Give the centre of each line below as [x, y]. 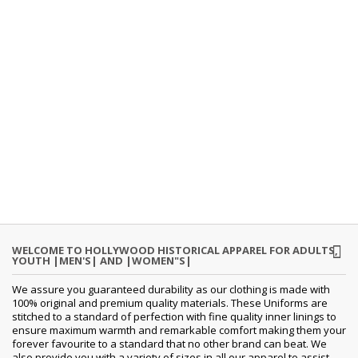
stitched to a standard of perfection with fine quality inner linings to [174, 316]
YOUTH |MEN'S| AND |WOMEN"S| [102, 260]
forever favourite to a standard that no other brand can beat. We [169, 343]
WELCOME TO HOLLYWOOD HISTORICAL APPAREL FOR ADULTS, [175, 250]
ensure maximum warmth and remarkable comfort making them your [179, 330]
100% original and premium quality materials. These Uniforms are [170, 302]
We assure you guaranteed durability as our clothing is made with [171, 289]
